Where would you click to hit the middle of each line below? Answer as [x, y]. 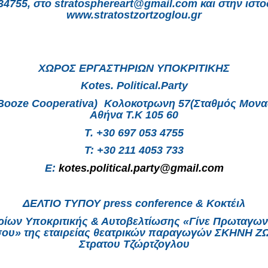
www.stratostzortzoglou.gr [134, 15]
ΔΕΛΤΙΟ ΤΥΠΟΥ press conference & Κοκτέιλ [134, 204]
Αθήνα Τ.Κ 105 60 [134, 115]
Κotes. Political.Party [134, 86]
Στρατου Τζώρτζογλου [134, 244]
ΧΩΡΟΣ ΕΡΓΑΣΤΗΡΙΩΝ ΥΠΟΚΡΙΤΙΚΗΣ [134, 68]
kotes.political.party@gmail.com [141, 168]
